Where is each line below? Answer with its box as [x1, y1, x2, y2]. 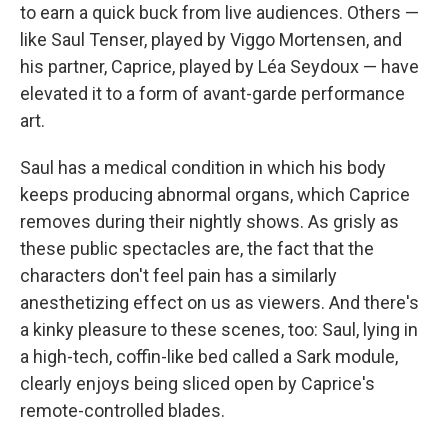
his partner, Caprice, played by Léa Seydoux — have [20, 56, 419, 78]
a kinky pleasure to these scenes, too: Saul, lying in [20, 319, 418, 341]
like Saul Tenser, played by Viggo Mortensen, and [20, 29, 402, 51]
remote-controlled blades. [20, 400, 225, 422]
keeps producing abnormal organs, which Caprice [20, 184, 410, 206]
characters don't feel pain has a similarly [20, 265, 337, 287]
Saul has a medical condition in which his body [20, 157, 386, 179]
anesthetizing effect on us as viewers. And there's [20, 292, 419, 314]
